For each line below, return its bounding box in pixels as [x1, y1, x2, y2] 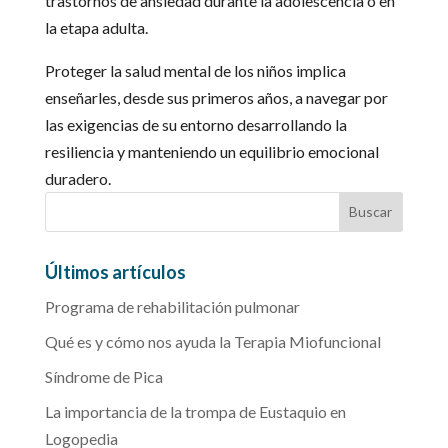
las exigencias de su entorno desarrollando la [44, 114, 347, 134]
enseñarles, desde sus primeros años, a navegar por [44, 87, 388, 107]
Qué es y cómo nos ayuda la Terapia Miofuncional [44, 331, 381, 351]
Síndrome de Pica [44, 366, 163, 386]
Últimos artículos [44, 260, 186, 283]
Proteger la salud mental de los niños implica [44, 60, 346, 80]
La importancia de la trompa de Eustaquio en [44, 401, 346, 421]
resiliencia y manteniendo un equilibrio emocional [44, 141, 379, 161]
